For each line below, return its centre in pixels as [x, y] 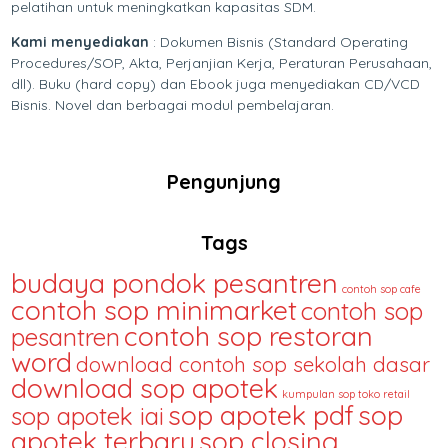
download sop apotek [145, 387]
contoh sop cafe [382, 288]
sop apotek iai [88, 415]
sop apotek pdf [261, 414]
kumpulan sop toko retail [346, 393]
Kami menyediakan [80, 41]
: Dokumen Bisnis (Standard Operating [279, 41]
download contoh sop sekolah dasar [253, 363]
